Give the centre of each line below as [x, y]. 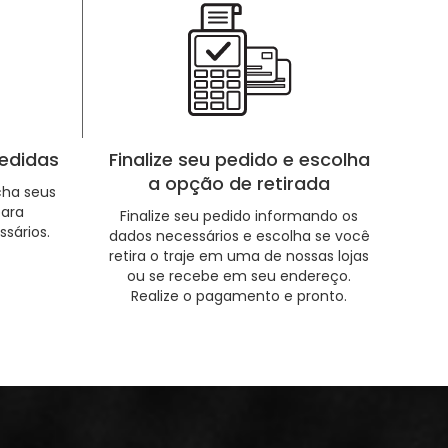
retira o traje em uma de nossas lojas [239, 256]
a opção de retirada [239, 183]
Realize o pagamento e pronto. [239, 296]
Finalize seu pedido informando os [239, 216]
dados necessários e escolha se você [239, 236]
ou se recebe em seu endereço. [239, 276]
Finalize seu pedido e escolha [239, 159]
